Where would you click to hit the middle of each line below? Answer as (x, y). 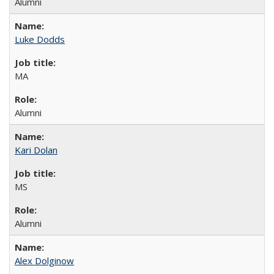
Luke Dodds (40, 39)
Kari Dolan (36, 150)
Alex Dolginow (44, 260)
